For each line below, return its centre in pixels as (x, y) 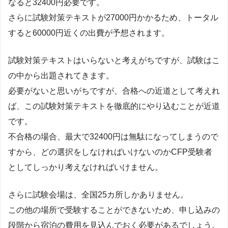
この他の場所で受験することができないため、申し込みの (114, 210)
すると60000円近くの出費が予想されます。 (89, 33)
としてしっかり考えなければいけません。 (85, 167)
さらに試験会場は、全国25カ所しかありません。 (98, 194)
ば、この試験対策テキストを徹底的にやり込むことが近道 (114, 106)
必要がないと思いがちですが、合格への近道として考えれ (114, 91)
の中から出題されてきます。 (61, 75)
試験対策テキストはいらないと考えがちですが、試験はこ (114, 60)
